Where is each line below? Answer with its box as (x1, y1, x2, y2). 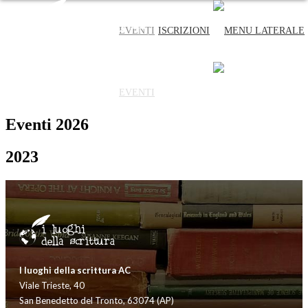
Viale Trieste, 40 (19, 279, 85, 291)
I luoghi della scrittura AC (19, 264, 131, 276)
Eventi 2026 (5, 115, 89, 133)
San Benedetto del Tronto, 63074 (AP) (19, 294, 174, 306)
